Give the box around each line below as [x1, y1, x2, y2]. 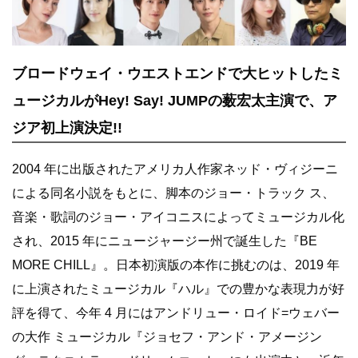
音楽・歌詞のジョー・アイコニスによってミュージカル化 [12, 209, 344, 224]
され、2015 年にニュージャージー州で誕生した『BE [12, 233, 317, 248]
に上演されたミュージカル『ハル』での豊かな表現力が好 [12, 281, 344, 296]
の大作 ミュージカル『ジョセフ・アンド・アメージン [12, 329, 322, 344]
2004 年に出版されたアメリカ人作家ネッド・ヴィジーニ [12, 161, 338, 176]
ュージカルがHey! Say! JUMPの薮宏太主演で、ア [12, 92, 337, 109]
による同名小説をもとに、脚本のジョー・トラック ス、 [12, 185, 335, 200]
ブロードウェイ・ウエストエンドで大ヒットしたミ [12, 65, 343, 82]
